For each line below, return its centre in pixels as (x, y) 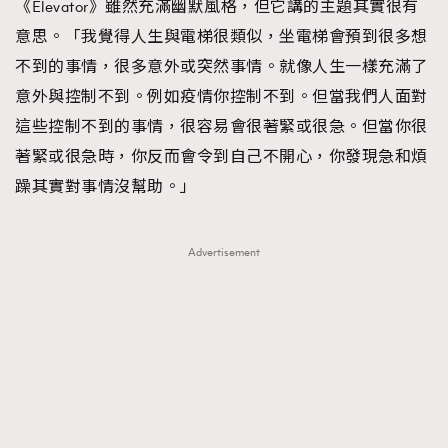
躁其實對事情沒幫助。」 (106, 186)
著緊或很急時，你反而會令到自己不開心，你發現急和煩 (221, 156)
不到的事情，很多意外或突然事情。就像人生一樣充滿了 (221, 66)
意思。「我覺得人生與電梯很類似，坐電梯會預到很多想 (221, 36)
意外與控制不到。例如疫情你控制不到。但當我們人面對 (221, 96)
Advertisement (224, 252)
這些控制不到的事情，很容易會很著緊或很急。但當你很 (221, 126)
